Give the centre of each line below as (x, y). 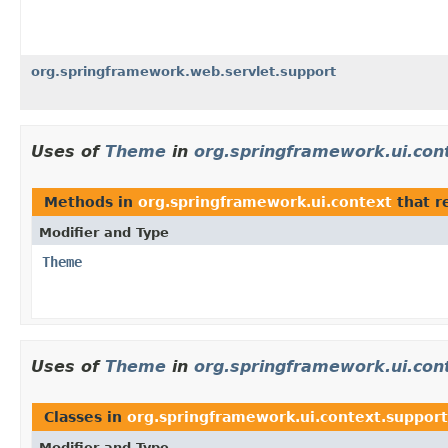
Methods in (91, 201)
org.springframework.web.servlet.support (183, 71)
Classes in (85, 416)
